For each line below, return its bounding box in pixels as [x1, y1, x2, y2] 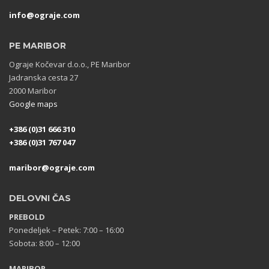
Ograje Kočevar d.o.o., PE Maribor [9, 59, 130, 70]
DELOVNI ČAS [9, 193, 71, 204]
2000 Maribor [9, 85, 56, 96]
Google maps [9, 98, 58, 109]
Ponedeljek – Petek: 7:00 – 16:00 [9, 225, 124, 235]
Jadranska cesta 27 [9, 72, 78, 83]
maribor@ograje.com [9, 162, 95, 173]
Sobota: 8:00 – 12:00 [9, 238, 80, 249]
